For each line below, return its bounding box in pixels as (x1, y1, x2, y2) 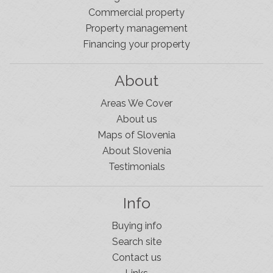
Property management (85, 22, 188, 34)
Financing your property (83, 38, 190, 50)
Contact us (112, 251, 161, 263)
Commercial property (88, 6, 185, 18)
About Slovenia (102, 144, 171, 157)
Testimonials (108, 160, 165, 172)
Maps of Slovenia (97, 129, 175, 141)
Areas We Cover (101, 97, 172, 109)
